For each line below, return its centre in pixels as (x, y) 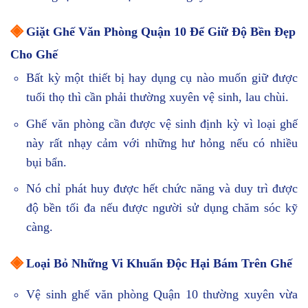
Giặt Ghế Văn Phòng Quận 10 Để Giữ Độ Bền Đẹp (159, 31)
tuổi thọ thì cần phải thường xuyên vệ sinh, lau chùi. (158, 97)
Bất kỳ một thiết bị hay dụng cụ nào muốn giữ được (162, 77)
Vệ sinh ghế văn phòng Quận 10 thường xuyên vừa (162, 295)
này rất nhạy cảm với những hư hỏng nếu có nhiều (162, 143)
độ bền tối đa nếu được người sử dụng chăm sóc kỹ (162, 208)
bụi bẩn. (47, 162)
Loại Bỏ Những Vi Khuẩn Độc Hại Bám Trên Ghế (157, 264)
